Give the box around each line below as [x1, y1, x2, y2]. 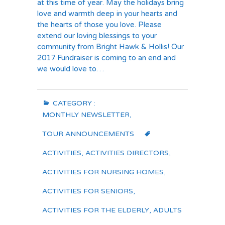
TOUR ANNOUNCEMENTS [42, 130, 134, 138]
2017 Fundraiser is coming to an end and [37, 53, 176, 62]
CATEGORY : [51, 99, 95, 107]
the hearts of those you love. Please [37, 20, 162, 29]
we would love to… [37, 64, 104, 73]
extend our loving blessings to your [37, 31, 157, 40]
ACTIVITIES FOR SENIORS [42, 187, 133, 195]
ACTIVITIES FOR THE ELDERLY [42, 206, 149, 214]
